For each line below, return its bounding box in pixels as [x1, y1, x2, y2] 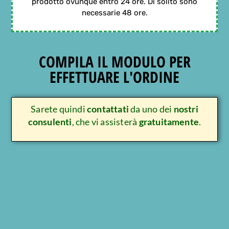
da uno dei [129, 103, 174, 115]
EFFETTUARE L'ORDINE [50, 66, 179, 88]
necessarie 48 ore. [81, 8, 148, 17]
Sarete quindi [31, 103, 87, 115]
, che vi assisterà [72, 116, 139, 128]
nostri [173, 103, 198, 115]
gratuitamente [139, 116, 199, 128]
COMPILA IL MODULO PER [38, 51, 191, 73]
